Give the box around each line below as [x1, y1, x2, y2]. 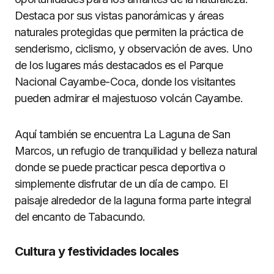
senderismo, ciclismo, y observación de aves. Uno [15, 42, 253, 55]
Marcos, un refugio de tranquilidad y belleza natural [15, 144, 257, 157]
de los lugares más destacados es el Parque [15, 58, 223, 72]
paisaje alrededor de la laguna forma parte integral [15, 193, 251, 207]
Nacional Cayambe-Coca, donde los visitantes [15, 75, 235, 88]
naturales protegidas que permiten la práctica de [15, 25, 243, 39]
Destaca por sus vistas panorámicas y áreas [15, 9, 224, 22]
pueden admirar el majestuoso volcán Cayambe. [15, 91, 243, 105]
